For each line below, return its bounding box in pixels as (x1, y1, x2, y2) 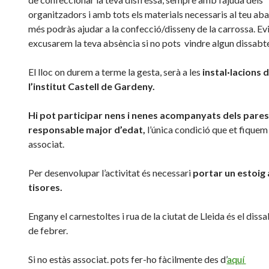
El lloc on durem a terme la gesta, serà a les (28, 65, 201, 77)
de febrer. (28, 224, 68, 236)
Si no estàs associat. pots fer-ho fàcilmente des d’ (28, 253, 227, 265)
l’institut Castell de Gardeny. (28, 80, 155, 92)
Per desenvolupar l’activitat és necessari (28, 166, 191, 178)
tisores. (28, 181, 62, 193)
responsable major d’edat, (28, 123, 147, 135)
